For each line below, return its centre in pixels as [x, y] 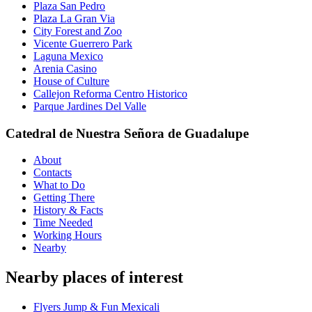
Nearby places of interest [94, 278]
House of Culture [71, 81]
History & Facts [68, 210]
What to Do [59, 185]
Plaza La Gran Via [74, 18]
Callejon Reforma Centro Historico [110, 93]
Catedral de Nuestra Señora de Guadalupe [127, 133]
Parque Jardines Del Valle [90, 106]
